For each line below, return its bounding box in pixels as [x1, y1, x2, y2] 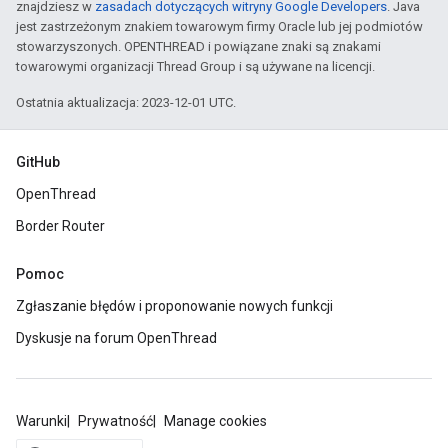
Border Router [16, 218, 105, 234]
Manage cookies [164, 413, 267, 429]
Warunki [16, 413, 67, 429]
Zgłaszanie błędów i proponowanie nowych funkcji [16, 298, 333, 314]
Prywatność [78, 413, 153, 429]
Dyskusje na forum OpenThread [16, 330, 217, 346]
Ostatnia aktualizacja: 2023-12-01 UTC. [16, 95, 236, 110]
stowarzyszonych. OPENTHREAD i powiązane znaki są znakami [16, 39, 381, 54]
